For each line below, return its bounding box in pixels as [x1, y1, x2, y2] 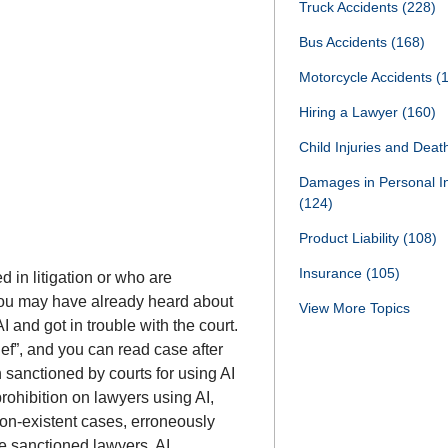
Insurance [299, 265, 366, 281]
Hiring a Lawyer [299, 104, 402, 120]
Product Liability [299, 230, 403, 246]
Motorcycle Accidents [299, 69, 436, 85]
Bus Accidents [299, 34, 391, 50]
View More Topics [299, 300, 410, 316]
